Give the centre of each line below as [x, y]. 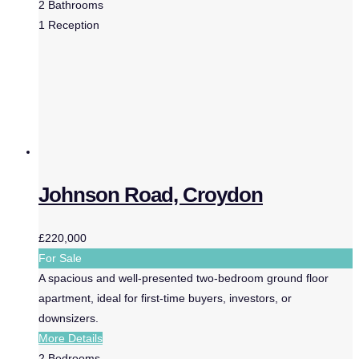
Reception [74, 25]
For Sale [60, 258]
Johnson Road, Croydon [151, 195]
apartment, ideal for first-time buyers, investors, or [165, 298]
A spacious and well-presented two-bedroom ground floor [184, 278]
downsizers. [69, 319]
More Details [71, 339]
